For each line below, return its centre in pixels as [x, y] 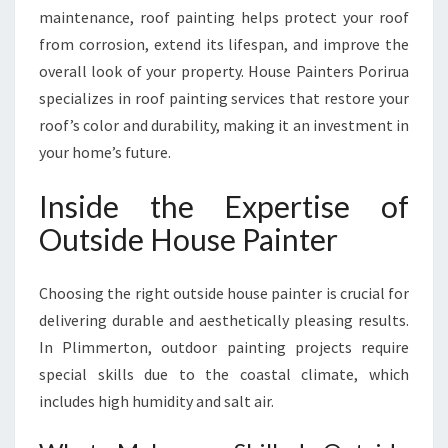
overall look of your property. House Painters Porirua [224, 71]
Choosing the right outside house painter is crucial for [224, 293]
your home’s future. [105, 152]
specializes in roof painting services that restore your [224, 98]
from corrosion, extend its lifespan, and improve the [224, 44]
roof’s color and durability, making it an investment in [224, 125]
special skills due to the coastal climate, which [224, 374]
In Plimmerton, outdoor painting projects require [224, 347]
